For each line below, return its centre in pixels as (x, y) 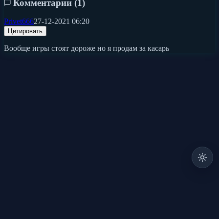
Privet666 (19, 22)
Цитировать (25, 31)
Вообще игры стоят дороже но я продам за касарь (87, 48)
